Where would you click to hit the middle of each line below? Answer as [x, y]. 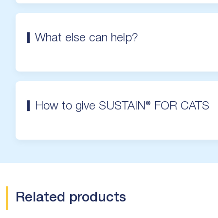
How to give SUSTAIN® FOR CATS [122, 106]
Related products [71, 198]
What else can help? [87, 38]
